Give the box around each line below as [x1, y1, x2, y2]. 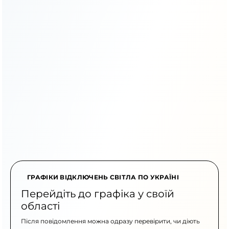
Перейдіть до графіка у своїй [21, 188, 174, 200]
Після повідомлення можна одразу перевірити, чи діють [21, 217, 200, 225]
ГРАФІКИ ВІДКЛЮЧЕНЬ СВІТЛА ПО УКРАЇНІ [27, 173, 179, 181]
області [21, 200, 60, 212]
